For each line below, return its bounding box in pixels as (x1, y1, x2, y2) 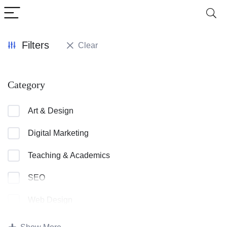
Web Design (28, 196, 72, 204)
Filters (22, 40, 49, 51)
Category (8, 79, 45, 90)
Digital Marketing (28, 129, 89, 137)
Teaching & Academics (28, 151, 110, 160)
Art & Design (28, 106, 73, 115)
